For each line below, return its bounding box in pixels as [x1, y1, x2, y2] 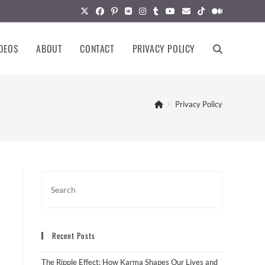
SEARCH [213, 146, 238, 159]
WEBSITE [213, 94, 240, 106]
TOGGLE [213, 42, 237, 54]
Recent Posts [52, 230, 95, 241]
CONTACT [80, 41, 115, 56]
